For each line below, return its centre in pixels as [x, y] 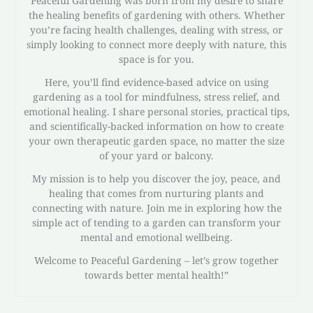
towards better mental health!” [156, 275]
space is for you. [156, 59]
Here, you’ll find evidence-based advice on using [156, 82]
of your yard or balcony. [156, 155]
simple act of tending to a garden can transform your [156, 222]
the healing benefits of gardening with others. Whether [156, 15]
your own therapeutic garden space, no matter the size [156, 140]
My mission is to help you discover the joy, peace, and [156, 178]
